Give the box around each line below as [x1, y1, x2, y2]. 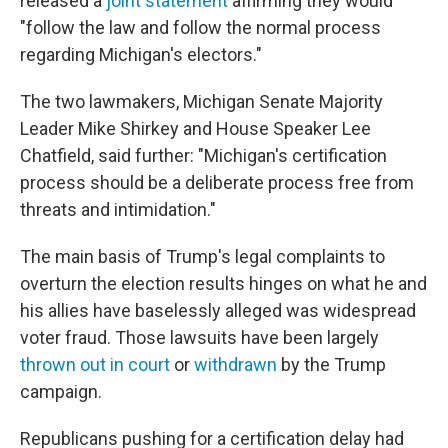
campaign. [20, 381, 102, 403]
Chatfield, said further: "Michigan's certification [20, 145, 387, 167]
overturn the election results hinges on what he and [20, 273, 427, 295]
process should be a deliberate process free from [20, 172, 414, 194]
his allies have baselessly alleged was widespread [20, 300, 416, 322]
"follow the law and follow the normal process [20, 17, 381, 39]
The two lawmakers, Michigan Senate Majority [20, 91, 383, 113]
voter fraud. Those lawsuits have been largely [20, 327, 379, 349]
